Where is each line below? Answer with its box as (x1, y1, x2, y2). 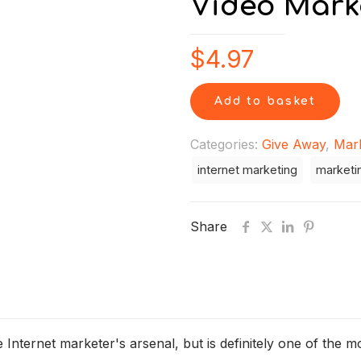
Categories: (190, 136, 262, 152)
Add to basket (214, 95, 316, 107)
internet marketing (197, 163, 297, 176)
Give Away (262, 136, 326, 152)
